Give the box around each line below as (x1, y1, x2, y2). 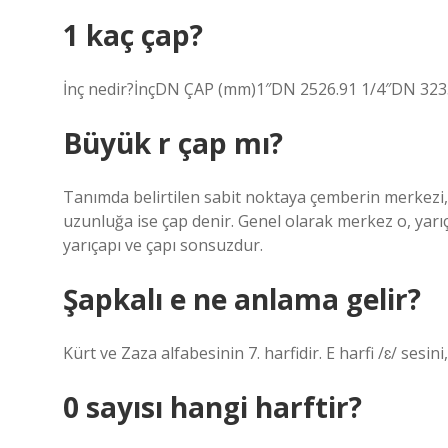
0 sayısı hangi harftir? (63, 388, 362, 426)
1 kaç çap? (63, 16, 203, 54)
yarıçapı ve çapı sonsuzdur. (63, 234, 263, 256)
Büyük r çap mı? (63, 124, 283, 162)
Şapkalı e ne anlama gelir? (63, 280, 421, 318)
